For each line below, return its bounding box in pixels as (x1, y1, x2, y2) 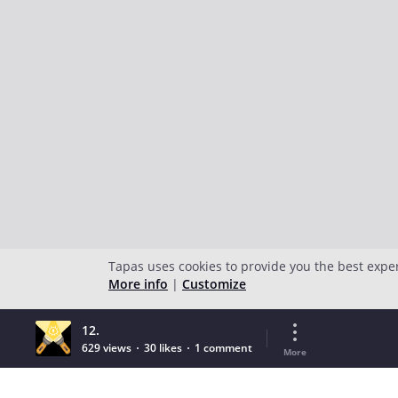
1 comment (195, 340, 252, 355)
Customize (182, 275, 246, 292)
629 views (82, 340, 131, 355)
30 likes (144, 340, 182, 355)
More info (108, 275, 168, 292)
